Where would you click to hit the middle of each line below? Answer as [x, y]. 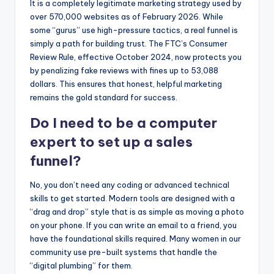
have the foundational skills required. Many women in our [135, 238]
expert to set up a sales [111, 142]
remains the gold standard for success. [104, 97]
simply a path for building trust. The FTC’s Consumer [129, 43]
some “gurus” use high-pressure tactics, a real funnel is [134, 30]
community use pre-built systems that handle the [124, 252]
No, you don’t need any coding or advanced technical [130, 184]
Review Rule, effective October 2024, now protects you [136, 57]
